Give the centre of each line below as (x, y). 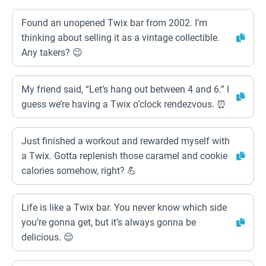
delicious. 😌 (47, 237)
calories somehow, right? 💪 (79, 171)
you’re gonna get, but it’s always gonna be (109, 222)
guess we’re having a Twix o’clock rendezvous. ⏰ (124, 104)
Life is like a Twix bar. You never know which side (124, 208)
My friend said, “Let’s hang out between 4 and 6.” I (125, 89)
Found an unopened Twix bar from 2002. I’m (114, 23)
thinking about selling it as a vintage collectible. (121, 38)
